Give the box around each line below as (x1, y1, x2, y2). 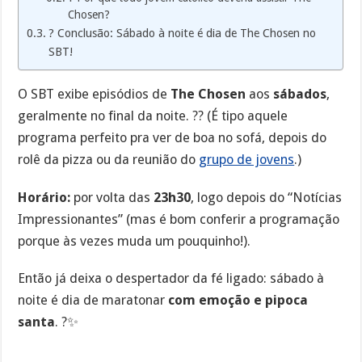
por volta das (70, 189, 154, 205)
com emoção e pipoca (168, 293, 309, 309)
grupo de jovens (199, 151, 295, 167)
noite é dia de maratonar (18, 293, 169, 309)
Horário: (18, 189, 71, 205)
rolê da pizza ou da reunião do (18, 151, 200, 167)
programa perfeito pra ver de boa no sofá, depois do (18, 129, 327, 145)
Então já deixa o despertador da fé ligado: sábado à (18, 271, 325, 287)
